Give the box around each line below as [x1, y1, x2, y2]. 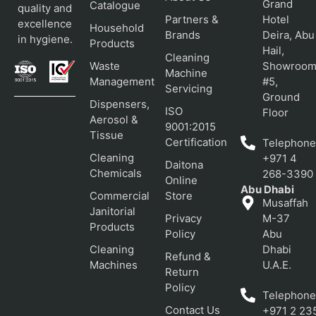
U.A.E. [262, 258, 292, 272]
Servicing [165, 81, 212, 95]
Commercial [90, 188, 150, 202]
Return [165, 265, 199, 279]
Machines [90, 257, 138, 272]
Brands [165, 28, 200, 42]
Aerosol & [90, 112, 138, 126]
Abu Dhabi [241, 183, 294, 197]
